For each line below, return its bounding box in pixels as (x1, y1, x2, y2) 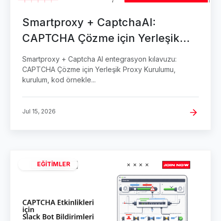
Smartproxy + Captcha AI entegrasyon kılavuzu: (22, 55, 177, 64)
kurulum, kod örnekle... (22, 75, 96, 84)
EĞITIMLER (37, 160, 70, 168)
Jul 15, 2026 (22, 108, 56, 115)
